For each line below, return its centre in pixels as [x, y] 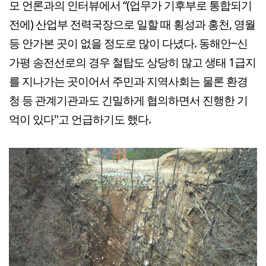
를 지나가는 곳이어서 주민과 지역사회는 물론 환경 [128, 81]
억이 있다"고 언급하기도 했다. [80, 119]
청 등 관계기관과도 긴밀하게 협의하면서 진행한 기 [128, 100]
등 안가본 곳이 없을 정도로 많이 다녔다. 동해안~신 [128, 43]
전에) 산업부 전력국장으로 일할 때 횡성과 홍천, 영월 [132, 24]
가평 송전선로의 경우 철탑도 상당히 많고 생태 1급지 [132, 62]
